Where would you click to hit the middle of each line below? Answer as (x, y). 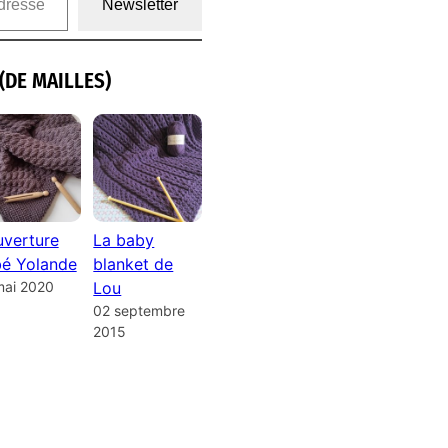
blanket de (133, 264)
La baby (124, 240)
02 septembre (139, 311)
